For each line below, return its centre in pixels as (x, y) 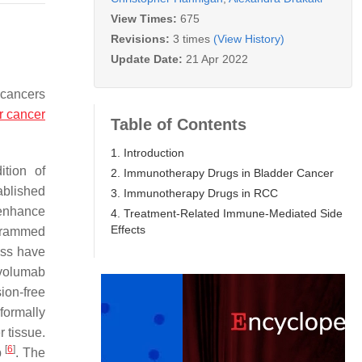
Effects (128, 229)
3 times (192, 38)
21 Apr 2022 (217, 59)
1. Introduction (147, 152)
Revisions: (142, 38)
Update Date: (148, 59)
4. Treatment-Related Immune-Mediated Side (227, 213)
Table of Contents (179, 124)
